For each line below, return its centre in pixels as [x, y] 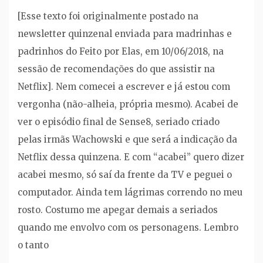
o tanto [33, 245]
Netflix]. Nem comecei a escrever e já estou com [124, 86]
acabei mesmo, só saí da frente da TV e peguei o [125, 174]
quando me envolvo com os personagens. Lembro [128, 227]
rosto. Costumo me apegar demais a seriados [118, 210]
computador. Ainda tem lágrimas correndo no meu [130, 192]
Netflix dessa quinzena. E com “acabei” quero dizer [131, 157]
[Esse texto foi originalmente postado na [108, 16]
